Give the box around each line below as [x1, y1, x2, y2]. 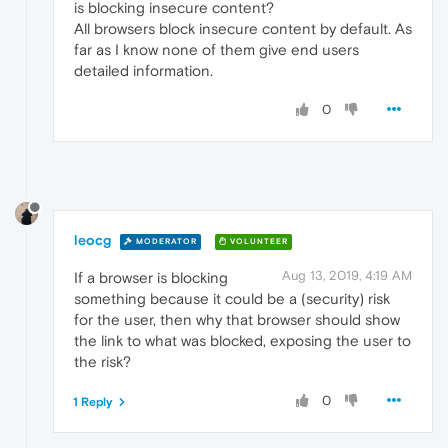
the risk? [74, 353, 131, 371]
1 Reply [73, 395, 113, 410]
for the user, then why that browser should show [74, 311, 400, 329]
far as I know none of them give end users [74, 40, 359, 58]
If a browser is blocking [74, 269, 228, 287]
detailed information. [74, 61, 213, 79]
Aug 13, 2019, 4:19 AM [282, 268, 412, 284]
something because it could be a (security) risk [74, 290, 390, 308]
